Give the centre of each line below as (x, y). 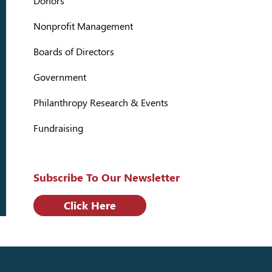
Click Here (90, 206)
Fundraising (58, 129)
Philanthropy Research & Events (101, 103)
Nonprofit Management (83, 27)
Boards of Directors (74, 52)
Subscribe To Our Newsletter (107, 178)
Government (60, 78)
